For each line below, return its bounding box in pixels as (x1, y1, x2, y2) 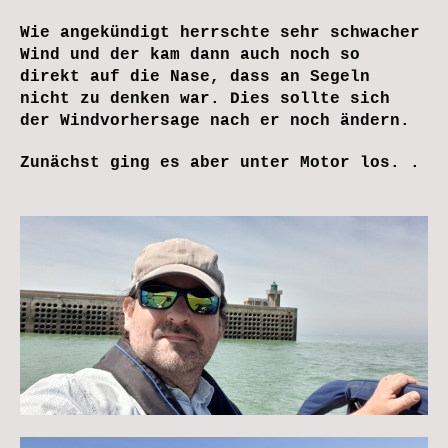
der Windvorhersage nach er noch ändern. (20, 111, 410, 130)
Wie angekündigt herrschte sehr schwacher (20, 23, 420, 42)
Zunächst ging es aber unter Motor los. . (20, 153, 420, 172)
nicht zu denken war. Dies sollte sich (20, 89, 390, 108)
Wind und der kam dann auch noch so (20, 45, 360, 64)
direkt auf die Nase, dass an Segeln (20, 67, 370, 86)
